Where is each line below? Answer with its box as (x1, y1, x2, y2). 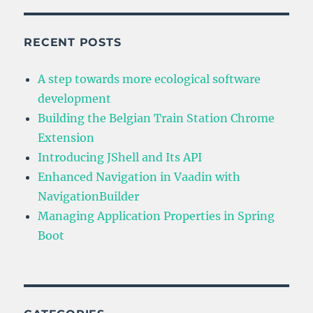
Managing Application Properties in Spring (38, 209, 275, 224)
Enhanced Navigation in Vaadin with (38, 170, 241, 184)
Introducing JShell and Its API (38, 150, 203, 165)
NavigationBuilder (38, 189, 140, 204)
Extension (38, 131, 95, 145)
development (38, 92, 112, 106)
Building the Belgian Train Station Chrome (38, 111, 275, 126)
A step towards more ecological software (38, 72, 261, 87)
